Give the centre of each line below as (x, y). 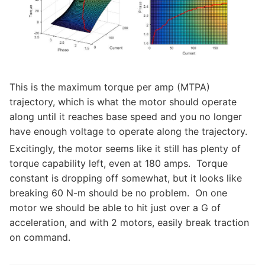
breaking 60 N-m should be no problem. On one (118, 193)
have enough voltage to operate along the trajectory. (128, 131)
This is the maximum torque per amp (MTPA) (110, 87)
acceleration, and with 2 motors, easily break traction (129, 222)
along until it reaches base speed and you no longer (126, 116)
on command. (40, 237)
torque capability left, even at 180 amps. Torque (119, 163)
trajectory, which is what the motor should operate (123, 101)
